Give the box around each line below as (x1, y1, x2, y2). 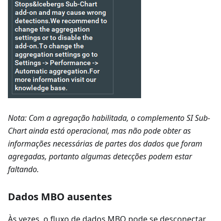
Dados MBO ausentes (8, 189, 112, 203)
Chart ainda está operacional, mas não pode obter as (8, 125, 191, 136)
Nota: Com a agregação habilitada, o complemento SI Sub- (8, 112, 210, 123)
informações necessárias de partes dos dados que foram (8, 138, 202, 149)
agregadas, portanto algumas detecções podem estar (8, 150, 192, 162)
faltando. (8, 163, 39, 175)
